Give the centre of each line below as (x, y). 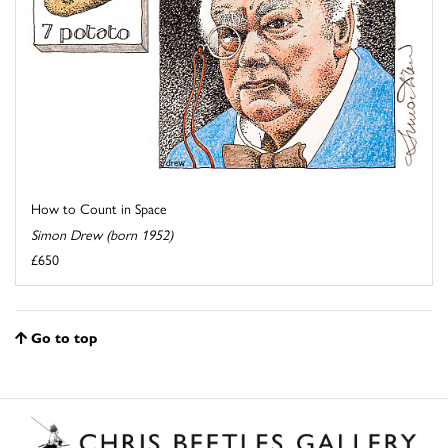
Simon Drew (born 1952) (102, 233)
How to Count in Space (99, 207)
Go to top (64, 336)
